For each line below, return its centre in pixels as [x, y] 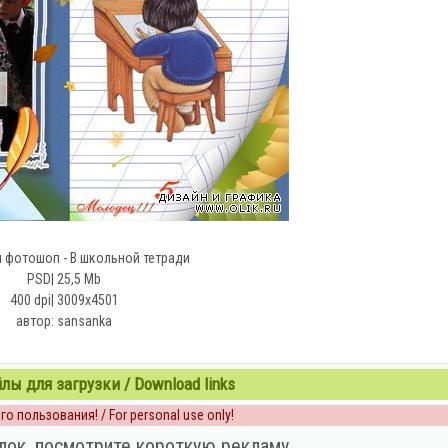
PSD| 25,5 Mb [64, 279]
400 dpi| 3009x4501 [64, 300]
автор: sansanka [64, 321]
